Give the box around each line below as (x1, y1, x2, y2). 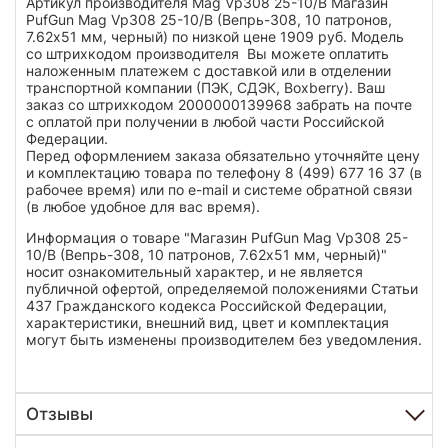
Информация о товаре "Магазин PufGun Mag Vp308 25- (26, 228, 408, 246)
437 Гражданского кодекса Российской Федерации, (26, 296, 387, 314)
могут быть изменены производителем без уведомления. (26, 330, 422, 348)
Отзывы (26, 403, 93, 424)
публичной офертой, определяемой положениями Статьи (26, 279, 418, 297)
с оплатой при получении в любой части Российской (26, 112, 384, 130)
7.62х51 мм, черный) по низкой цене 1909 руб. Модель (26, 27, 404, 45)
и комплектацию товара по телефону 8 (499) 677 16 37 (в (26, 163, 422, 181)
